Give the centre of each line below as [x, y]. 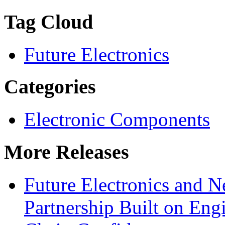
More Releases [67, 152]
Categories [50, 87]
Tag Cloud [48, 22]
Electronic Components [117, 120]
